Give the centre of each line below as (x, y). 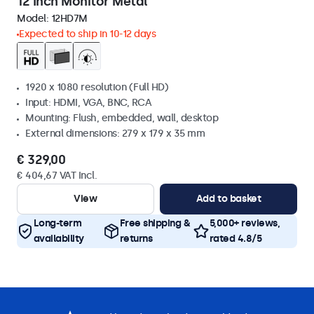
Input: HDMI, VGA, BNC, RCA (88, 103)
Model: (34, 19)
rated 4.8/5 (235, 239)
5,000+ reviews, (245, 223)
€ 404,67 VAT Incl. (57, 176)
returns (136, 239)
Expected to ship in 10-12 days (87, 34)
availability (59, 239)
